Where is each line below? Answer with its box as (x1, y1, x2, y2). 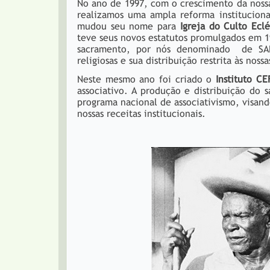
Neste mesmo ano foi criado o (77, 74, 216, 85)
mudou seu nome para (77, 20, 180, 32)
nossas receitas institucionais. (77, 108, 206, 119)
